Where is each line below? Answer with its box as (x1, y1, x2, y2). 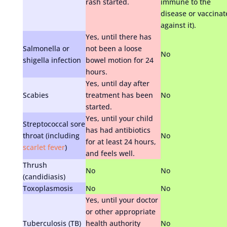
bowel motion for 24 (85, 55, 154, 65)
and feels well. (85, 148, 135, 158)
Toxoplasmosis (22, 183, 73, 193)
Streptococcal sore (22, 119, 85, 129)
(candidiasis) (22, 171, 65, 181)
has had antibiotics (85, 125, 150, 135)
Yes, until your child (85, 113, 153, 123)
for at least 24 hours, (85, 136, 156, 146)
